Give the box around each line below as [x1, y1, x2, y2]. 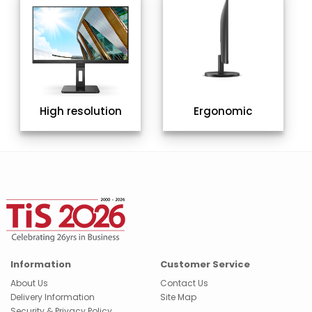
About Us [10, 277, 48, 290]
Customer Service [160, 258, 251, 272]
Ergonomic [194, 104, 253, 119]
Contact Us [160, 277, 209, 290]
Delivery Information [10, 291, 95, 304]
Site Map [160, 291, 197, 304]
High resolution [39, 104, 122, 119]
